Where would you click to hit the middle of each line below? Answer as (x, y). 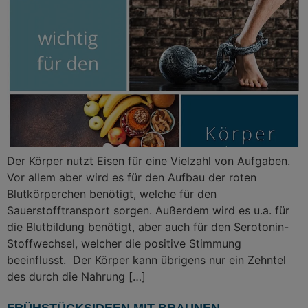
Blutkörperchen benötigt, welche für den (112, 194)
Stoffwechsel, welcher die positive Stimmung (124, 243)
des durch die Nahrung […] (76, 276)
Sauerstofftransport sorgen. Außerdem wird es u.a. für (148, 210)
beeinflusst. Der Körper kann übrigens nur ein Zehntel (146, 260)
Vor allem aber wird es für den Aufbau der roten (132, 177)
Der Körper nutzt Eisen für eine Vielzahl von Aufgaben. (148, 161)
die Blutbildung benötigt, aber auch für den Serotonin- (148, 227)
